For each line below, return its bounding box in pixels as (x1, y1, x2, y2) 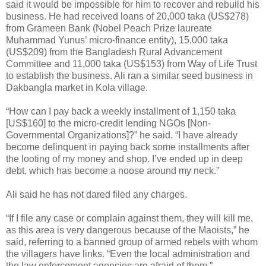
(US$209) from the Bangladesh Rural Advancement (6, 47, 222, 58)
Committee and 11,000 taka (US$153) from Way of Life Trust (6, 59, 257, 69)
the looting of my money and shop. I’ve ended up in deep (6, 154, 243, 164)
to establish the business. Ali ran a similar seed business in (6, 71, 253, 81)
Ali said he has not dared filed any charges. (6, 189, 187, 200)
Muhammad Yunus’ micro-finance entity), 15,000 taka (6, 35, 228, 46)
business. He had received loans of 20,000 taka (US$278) (6, 11, 249, 22)
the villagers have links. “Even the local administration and (6, 249, 250, 259)
